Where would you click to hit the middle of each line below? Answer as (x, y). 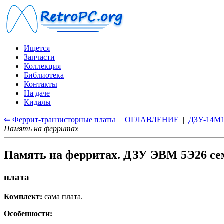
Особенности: (28, 213)
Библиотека (44, 75)
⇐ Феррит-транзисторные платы (60, 120)
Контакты (41, 84)
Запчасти (39, 57)
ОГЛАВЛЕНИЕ (152, 120)
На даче (37, 93)
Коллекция (42, 66)
